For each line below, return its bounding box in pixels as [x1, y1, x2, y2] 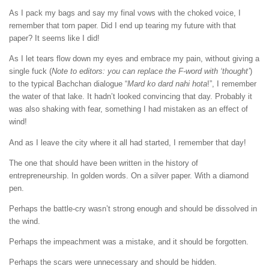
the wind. [9, 216, 40, 226]
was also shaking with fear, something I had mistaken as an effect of [9, 104, 248, 114]
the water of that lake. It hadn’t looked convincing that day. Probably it [9, 92, 252, 101]
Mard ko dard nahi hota [127, 79, 207, 89]
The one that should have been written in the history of [9, 158, 198, 168]
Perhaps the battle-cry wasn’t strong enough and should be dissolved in [9, 204, 257, 213]
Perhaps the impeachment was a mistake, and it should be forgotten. [9, 237, 249, 247]
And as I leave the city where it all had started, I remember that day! [9, 138, 246, 147]
